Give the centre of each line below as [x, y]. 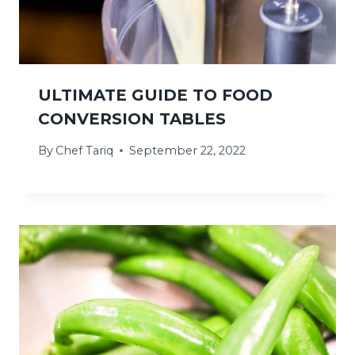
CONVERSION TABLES [134, 118]
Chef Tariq [85, 150]
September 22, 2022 [188, 150]
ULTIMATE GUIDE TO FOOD [155, 95]
